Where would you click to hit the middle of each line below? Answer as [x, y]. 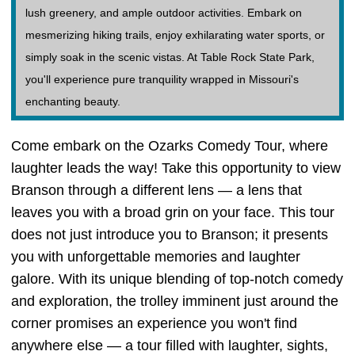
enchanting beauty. [73, 101]
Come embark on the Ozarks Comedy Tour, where [170, 146]
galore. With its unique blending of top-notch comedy [177, 279]
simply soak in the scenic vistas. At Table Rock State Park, [170, 57]
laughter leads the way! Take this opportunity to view [176, 168]
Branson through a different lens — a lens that [157, 190]
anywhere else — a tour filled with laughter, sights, [170, 345]
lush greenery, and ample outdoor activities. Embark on [164, 13]
